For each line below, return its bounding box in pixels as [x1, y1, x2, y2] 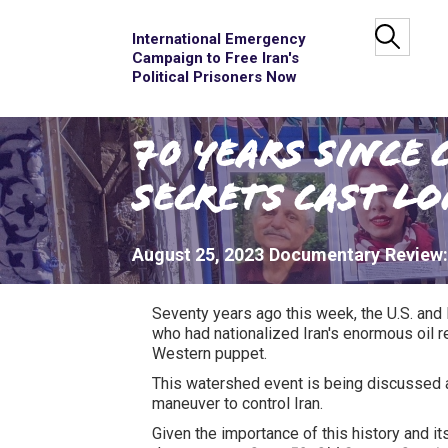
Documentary [269, 244, 380, 265]
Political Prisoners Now [132, 68, 297, 86]
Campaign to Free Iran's [132, 49, 299, 67]
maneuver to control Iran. [152, 394, 323, 413]
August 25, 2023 [132, 244, 264, 265]
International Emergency [132, 30, 306, 48]
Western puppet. [152, 344, 267, 363]
